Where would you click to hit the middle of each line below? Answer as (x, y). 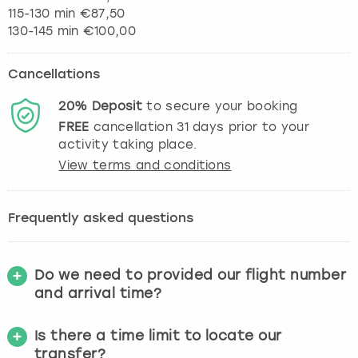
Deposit (117, 107)
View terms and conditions (145, 166)
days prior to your (249, 127)
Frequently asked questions (101, 219)
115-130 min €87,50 (67, 14)
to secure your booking (220, 107)
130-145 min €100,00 (72, 32)
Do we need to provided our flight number (191, 275)
